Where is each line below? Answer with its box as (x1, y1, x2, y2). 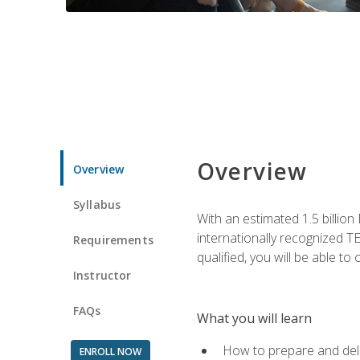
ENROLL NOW (79, 344, 141, 358)
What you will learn (196, 309, 312, 327)
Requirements (73, 231, 153, 247)
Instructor (73, 267, 132, 283)
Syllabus (73, 196, 121, 212)
